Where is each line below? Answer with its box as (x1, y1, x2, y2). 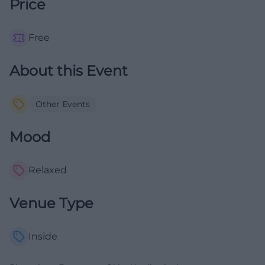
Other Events (35, 99, 90, 110)
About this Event (9, 62, 128, 80)
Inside (28, 231, 57, 243)
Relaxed (28, 164, 67, 176)
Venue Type (9, 195, 93, 212)
